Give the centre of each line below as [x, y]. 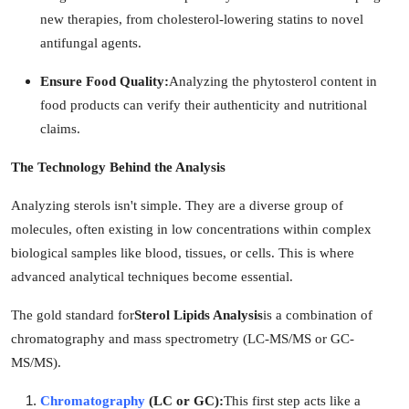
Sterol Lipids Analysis [199, 315]
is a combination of [318, 315]
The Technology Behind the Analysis [118, 167]
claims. [60, 128]
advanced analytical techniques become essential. [152, 276]
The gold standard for [73, 315]
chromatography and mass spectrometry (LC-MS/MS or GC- [183, 338]
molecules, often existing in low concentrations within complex [191, 229]
